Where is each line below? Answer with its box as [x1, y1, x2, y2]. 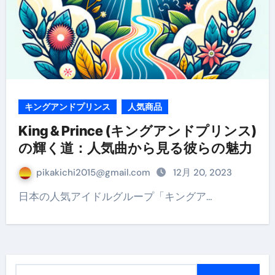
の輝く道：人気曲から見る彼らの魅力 [18, 140, 252, 156]
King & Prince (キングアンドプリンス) [18, 123, 257, 139]
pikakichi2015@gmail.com [36, 166, 153, 179]
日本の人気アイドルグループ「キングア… [28, 190, 212, 203]
